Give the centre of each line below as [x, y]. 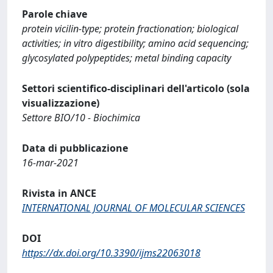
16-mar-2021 [50, 163]
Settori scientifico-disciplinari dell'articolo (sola [136, 88]
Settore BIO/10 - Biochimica [81, 118]
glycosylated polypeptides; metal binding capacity [126, 58]
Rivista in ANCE [59, 193]
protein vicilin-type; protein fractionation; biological [130, 29]
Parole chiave [55, 14]
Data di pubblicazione [75, 148]
